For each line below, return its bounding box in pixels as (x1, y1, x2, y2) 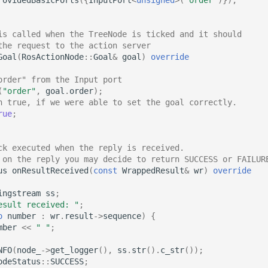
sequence (103, 211, 141, 221)
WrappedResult (122, 165, 184, 175)
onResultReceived (12, 165, 89, 175)
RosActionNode (22, 51, 84, 62)
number (7, 211, 36, 221)
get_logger (50, 245, 98, 255)
